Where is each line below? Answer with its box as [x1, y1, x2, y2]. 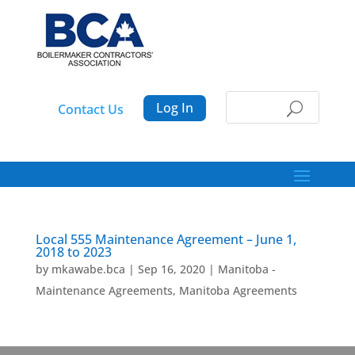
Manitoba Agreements [178, 283, 297, 298]
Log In [155, 99, 193, 116]
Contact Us [57, 101, 124, 118]
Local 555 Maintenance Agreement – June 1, [35, 231, 296, 248]
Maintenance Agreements [35, 283, 173, 298]
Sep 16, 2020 [137, 261, 205, 277]
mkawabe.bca [51, 261, 125, 277]
